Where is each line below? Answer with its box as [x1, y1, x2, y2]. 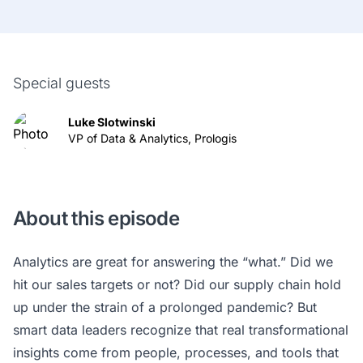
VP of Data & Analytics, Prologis [68, 131, 237, 145]
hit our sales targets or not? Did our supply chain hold [13, 276, 341, 293]
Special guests [13, 75, 110, 92]
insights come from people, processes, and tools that [13, 344, 339, 361]
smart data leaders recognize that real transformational [13, 322, 348, 338]
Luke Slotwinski [68, 115, 156, 129]
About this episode [13, 207, 180, 230]
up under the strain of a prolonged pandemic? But [13, 299, 317, 315]
